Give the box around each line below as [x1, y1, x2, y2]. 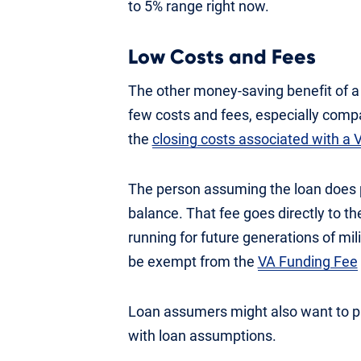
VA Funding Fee [257, 252, 358, 270]
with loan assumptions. [127, 326, 276, 344]
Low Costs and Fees [127, 47, 316, 68]
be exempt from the [127, 252, 258, 270]
